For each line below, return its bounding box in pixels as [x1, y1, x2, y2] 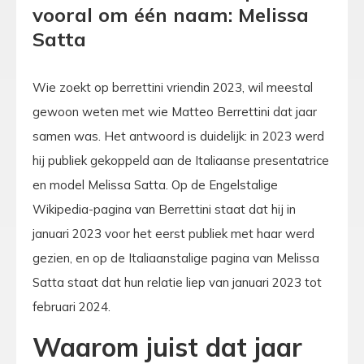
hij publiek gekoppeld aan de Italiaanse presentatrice [32, 153, 329, 169]
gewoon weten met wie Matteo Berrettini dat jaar [32, 104, 317, 120]
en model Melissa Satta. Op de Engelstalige [32, 177, 278, 193]
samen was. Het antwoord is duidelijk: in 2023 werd [32, 128, 324, 145]
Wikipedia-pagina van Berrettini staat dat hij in [32, 201, 296, 218]
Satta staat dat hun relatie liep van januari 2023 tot [32, 275, 322, 291]
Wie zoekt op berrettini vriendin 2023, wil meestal [32, 80, 313, 96]
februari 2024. [32, 299, 110, 315]
